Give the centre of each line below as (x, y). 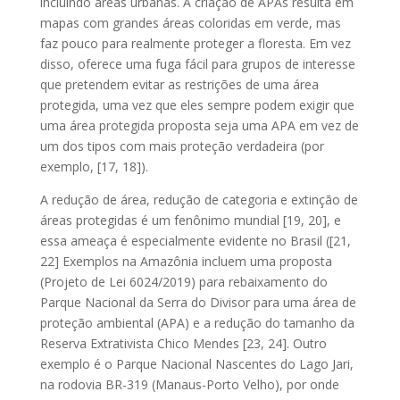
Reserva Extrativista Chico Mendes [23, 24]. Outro (183, 343)
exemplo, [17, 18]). (94, 166)
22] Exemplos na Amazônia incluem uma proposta (186, 261)
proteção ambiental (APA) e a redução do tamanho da (197, 322)
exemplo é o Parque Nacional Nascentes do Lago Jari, (196, 363)
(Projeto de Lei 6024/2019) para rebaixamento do (183, 281)
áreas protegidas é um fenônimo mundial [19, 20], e (190, 220)
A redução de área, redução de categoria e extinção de (199, 199)
